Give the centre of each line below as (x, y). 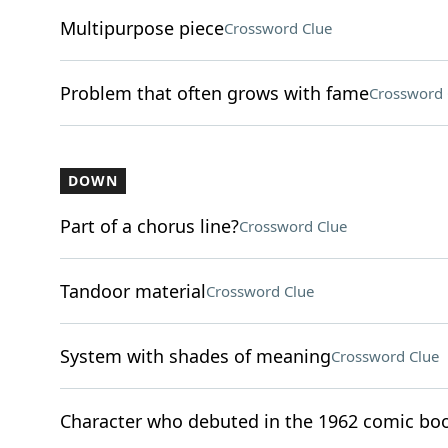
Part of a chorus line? (149, 226)
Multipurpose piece (141, 28)
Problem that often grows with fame (214, 93)
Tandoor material (132, 291)
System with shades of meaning (195, 356)
